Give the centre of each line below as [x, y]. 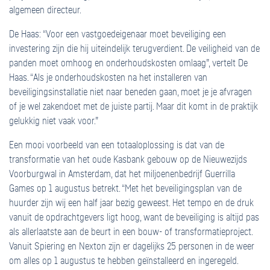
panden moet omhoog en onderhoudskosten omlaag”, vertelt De [128, 64]
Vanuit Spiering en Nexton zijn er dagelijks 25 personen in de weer [132, 247]
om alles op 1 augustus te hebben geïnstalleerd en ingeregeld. [124, 261]
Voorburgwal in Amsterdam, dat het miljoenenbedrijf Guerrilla [122, 174]
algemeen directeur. [45, 11]
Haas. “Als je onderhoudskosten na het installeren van [108, 78]
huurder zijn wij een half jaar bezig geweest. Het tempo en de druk [131, 203]
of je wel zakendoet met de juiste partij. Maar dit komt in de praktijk [133, 107]
